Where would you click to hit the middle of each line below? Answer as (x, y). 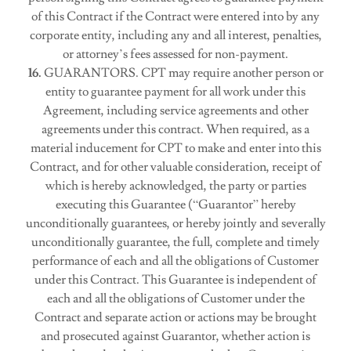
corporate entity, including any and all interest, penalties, (175, 35)
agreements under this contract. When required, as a (175, 129)
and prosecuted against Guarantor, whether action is (175, 336)
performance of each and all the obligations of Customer (175, 261)
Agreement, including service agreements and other (175, 110)
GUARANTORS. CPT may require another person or (182, 73)
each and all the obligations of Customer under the (175, 299)
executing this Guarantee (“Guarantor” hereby (175, 204)
